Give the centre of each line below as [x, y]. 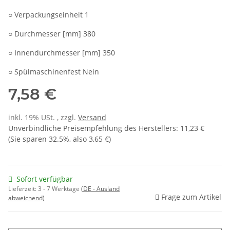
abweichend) [26, 198]
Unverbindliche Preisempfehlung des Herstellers [92, 128]
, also [79, 139]
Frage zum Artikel [191, 197]
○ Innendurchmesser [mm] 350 [62, 53]
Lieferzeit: [23, 189]
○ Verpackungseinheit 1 [49, 15]
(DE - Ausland [100, 189]
